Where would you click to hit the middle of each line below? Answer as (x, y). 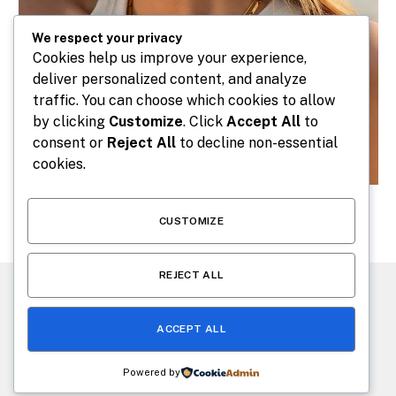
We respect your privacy (107, 38)
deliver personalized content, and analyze (170, 80)
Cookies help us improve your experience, (170, 58)
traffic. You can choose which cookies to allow (184, 101)
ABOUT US (246, 315)
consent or (70, 143)
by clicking (71, 122)
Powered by (152, 372)
